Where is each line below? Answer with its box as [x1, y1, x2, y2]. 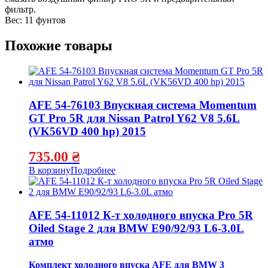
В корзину [29, 165, 71, 176]
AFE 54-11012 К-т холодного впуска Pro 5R [29, 209, 253, 222]
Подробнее [71, 165, 115, 176]
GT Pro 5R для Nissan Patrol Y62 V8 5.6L [29, 111, 240, 124]
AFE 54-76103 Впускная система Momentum [29, 98, 257, 111]
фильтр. [5, 4, 36, 15]
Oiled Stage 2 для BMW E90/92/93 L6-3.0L [29, 222, 244, 235]
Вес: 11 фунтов [5, 15, 66, 26]
